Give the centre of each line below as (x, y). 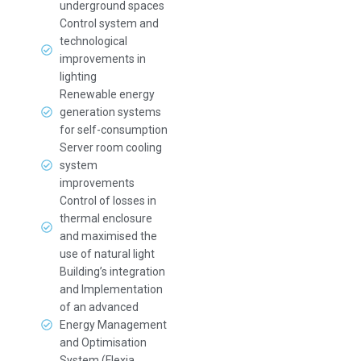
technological (93, 41)
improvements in (102, 59)
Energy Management (113, 325)
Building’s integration (112, 272)
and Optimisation (103, 342)
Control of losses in (108, 201)
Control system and (109, 23)
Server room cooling (110, 147)
